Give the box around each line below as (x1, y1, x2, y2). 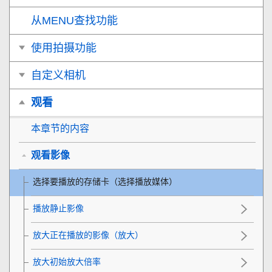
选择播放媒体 (118, 176, 169, 186)
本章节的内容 (31, 123, 89, 134)
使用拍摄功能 (31, 41, 97, 54)
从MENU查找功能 (31, 14, 118, 27)
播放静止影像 (33, 203, 84, 213)
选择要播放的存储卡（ (33, 176, 118, 186)
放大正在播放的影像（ (33, 229, 118, 240)
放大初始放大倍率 (33, 256, 101, 267)
